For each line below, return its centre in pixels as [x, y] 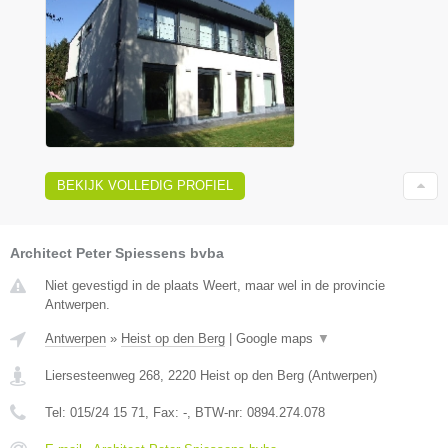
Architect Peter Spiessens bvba [117, 253]
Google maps [276, 339]
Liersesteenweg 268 [102, 376]
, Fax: [164, 413]
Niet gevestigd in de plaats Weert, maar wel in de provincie [215, 286]
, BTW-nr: [217, 413]
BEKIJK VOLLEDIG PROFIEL [145, 186]
